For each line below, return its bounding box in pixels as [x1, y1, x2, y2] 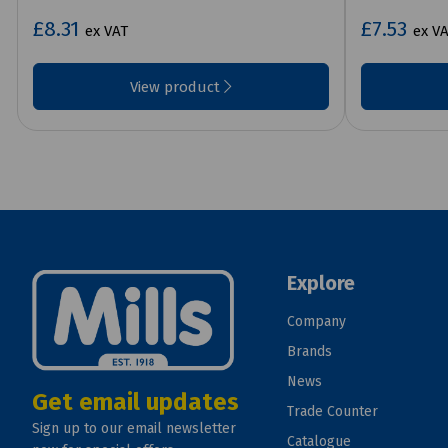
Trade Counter [286, 402, 378, 420]
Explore [286, 270, 355, 295]
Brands [286, 342, 332, 360]
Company [286, 312, 346, 330]
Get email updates [32, 388, 239, 417]
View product [129, 77, 224, 96]
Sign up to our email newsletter [32, 420, 236, 438]
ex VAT [85, 21, 128, 40]
